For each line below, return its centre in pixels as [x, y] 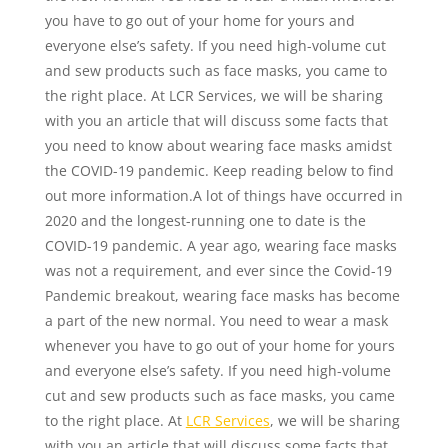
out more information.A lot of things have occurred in [223, 195]
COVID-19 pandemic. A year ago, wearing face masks [220, 245]
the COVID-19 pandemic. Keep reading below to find [219, 170]
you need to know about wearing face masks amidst [218, 145]
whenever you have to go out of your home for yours [219, 345]
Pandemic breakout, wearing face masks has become [222, 295]
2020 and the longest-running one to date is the [205, 220]
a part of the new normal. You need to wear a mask [216, 320]
